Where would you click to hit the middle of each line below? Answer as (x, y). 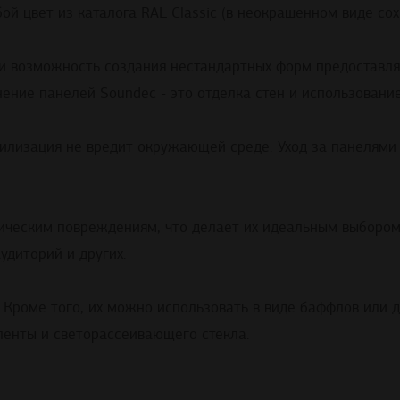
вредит (110, 147)
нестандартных (221, 67)
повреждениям (107, 228)
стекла (224, 335)
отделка (224, 94)
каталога (107, 13)
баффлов (329, 308)
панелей (67, 94)
